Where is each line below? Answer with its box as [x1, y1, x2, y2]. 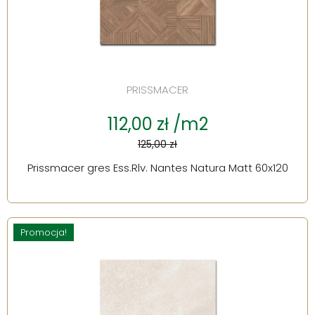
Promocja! [20, 226, 67, 240]
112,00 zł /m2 [107, 112, 208, 136]
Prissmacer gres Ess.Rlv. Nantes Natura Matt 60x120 [27, 160, 288, 176]
